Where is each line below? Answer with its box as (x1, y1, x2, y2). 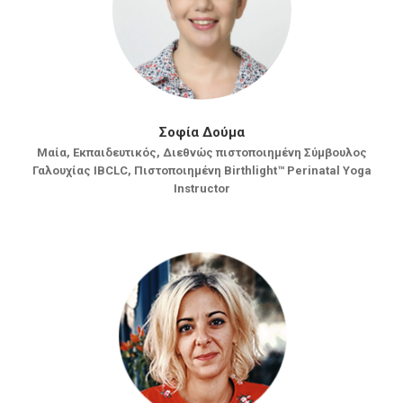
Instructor (173, 182, 230, 195)
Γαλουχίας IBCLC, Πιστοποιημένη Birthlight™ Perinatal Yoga (31, 164, 372, 177)
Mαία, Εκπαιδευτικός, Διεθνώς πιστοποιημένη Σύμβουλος (36, 146, 367, 159)
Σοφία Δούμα (158, 124, 245, 140)
